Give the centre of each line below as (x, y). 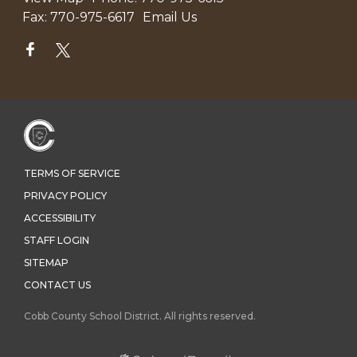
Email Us (170, 17)
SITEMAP (46, 263)
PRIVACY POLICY (65, 196)
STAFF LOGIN (57, 241)
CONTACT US (57, 285)
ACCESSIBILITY (60, 218)
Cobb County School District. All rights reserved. (140, 316)
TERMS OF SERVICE (72, 174)
